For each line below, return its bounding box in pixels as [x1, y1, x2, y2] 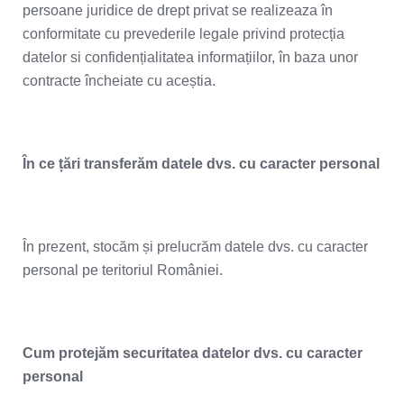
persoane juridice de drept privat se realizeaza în [23, 3, 333, 18]
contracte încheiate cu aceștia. [23, 73, 216, 88]
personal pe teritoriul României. [23, 262, 223, 278]
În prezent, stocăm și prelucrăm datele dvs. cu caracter [23, 239, 368, 254]
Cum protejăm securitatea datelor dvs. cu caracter [23, 345, 363, 361]
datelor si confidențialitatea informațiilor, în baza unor [23, 50, 358, 65]
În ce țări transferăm [23, 156, 158, 171]
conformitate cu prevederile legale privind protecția [23, 26, 344, 41]
